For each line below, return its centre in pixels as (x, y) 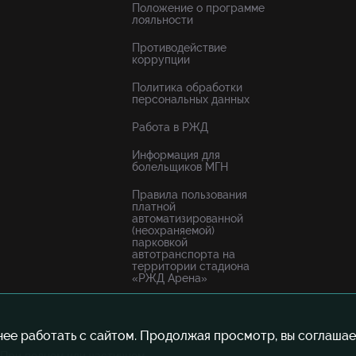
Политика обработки (187, 87)
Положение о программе (198, 8)
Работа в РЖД (170, 127)
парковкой (160, 242)
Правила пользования (190, 195)
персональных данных (191, 99)
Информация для (176, 155)
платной (154, 207)
